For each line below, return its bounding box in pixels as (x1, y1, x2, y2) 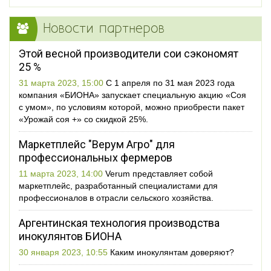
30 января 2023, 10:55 (19, 247, 110, 257)
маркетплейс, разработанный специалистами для (19, 181, 218, 191)
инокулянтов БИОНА (19, 230, 122, 243)
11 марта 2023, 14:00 (19, 169, 105, 178)
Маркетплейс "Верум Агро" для (19, 138, 175, 151)
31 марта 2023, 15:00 (19, 78, 106, 88)
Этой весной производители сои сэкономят (19, 47, 238, 60)
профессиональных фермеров (19, 151, 172, 164)
